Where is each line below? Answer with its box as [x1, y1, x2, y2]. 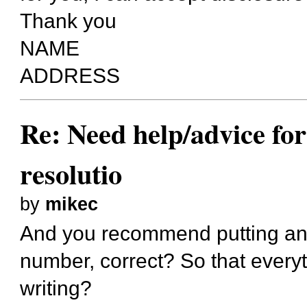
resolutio [20, 153, 123, 194]
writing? [20, 276, 93, 300]
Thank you [20, 9, 117, 33]
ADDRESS [20, 64, 121, 88]
